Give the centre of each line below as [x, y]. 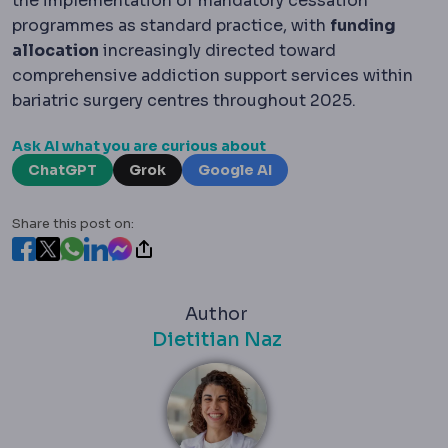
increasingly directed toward [217, 50]
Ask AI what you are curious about [139, 145]
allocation [55, 50]
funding [363, 25]
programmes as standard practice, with [171, 25]
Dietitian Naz [216, 339]
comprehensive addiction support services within [212, 75]
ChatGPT [62, 169]
